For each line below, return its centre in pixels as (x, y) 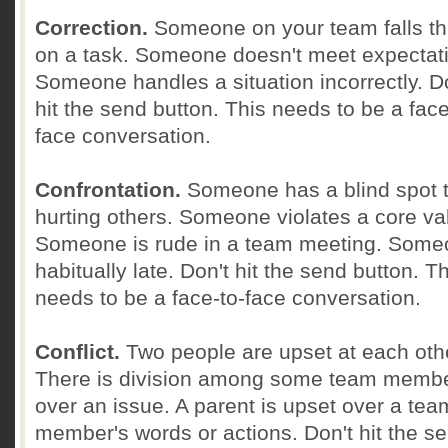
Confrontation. (108, 189)
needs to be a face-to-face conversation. (228, 297)
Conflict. (77, 351)
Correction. (91, 27)
